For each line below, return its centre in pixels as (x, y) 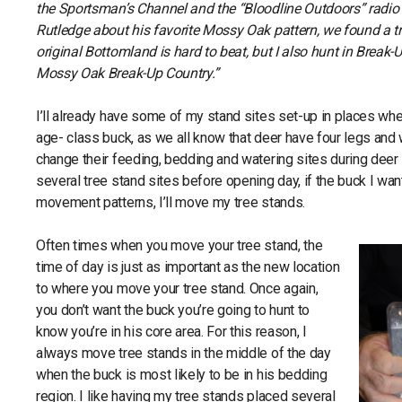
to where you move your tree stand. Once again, (177, 288)
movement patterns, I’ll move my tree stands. (170, 202)
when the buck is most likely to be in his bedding (182, 375)
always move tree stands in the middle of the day (184, 353)
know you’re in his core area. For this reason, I (171, 332)
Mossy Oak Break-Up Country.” (128, 73)
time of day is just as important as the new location (188, 267)
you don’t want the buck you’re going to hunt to (173, 310)
